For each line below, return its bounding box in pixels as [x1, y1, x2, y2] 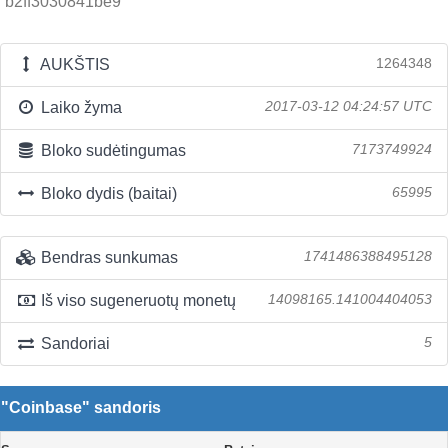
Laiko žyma [36, 99, 122, 116]
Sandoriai [36, 335, 110, 352]
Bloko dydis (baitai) [36, 185, 177, 202]
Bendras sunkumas [36, 249, 178, 266]
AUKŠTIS [36, 56, 110, 73]
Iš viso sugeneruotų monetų [36, 292, 236, 309]
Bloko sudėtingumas [36, 142, 186, 159]
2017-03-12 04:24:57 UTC [265, 99, 432, 114]
